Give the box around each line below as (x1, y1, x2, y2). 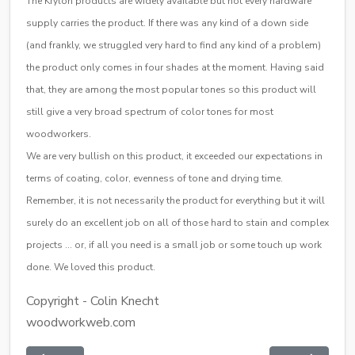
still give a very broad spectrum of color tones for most (26, 105, 273, 118)
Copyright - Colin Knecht (26, 292, 159, 310)
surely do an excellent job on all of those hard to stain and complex (26, 216, 329, 229)
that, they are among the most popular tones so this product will (26, 82, 316, 96)
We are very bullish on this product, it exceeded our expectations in (26, 149, 323, 162)
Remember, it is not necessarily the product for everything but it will (26, 193, 325, 207)
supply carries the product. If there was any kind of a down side (26, 16, 308, 29)
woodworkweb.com (26, 313, 136, 331)
